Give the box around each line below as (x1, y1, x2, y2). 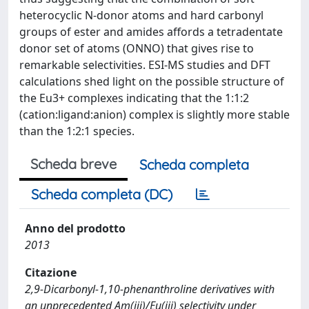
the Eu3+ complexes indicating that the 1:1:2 (19, 90, 249, 106)
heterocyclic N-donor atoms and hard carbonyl (19, 8, 263, 23)
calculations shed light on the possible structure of (19, 74, 284, 89)
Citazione (25, 265, 77, 280)
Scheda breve (30, 155, 117, 172)
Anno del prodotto (25, 221, 126, 236)
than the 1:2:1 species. (19, 123, 134, 139)
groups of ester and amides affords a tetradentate (19, 24, 283, 39)
